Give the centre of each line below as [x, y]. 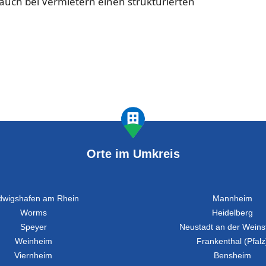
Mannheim [233, 198]
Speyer [33, 227]
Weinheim [33, 241]
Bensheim [233, 255]
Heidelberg [233, 213]
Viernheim [34, 255]
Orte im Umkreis [133, 153]
